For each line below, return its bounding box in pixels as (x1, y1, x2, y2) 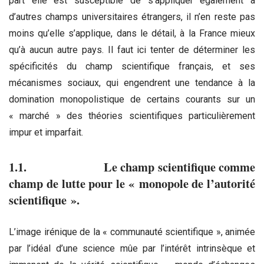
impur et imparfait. (9, 126, 83, 138)
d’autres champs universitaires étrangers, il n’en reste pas (9, 11, 255, 22)
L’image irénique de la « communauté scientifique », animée (9, 226, 255, 238)
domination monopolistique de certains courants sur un (9, 93, 255, 105)
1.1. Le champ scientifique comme (9, 158, 255, 176)
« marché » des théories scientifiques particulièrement (9, 110, 255, 121)
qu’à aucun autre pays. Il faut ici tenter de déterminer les (9, 44, 255, 55)
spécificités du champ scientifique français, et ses (9, 60, 255, 72)
